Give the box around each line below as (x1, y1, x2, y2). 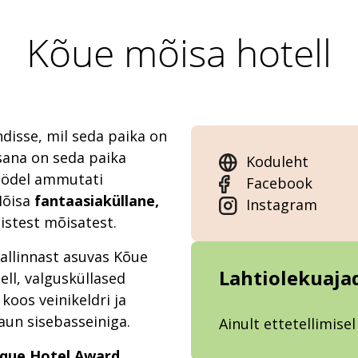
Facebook (246, 173, 312, 193)
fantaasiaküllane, (34, 191, 159, 211)
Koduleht (246, 152, 308, 172)
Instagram (246, 195, 317, 215)
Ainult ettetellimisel (219, 314, 356, 334)
